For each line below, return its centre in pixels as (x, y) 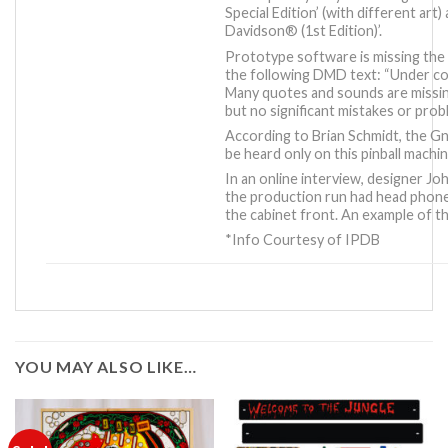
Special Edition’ (272, 13)
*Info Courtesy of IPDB (303, 240)
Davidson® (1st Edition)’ (302, 31)
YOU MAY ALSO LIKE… (106, 367)
